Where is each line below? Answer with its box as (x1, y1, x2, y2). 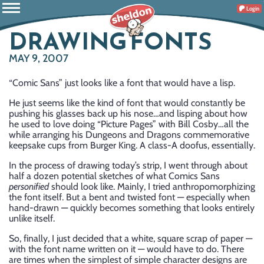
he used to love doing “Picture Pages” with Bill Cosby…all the (9, 118, 249, 130)
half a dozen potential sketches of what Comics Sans (9, 170, 220, 181)
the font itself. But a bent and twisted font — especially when (9, 192, 250, 203)
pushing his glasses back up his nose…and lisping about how (9, 108, 247, 119)
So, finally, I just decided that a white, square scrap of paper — (9, 233, 252, 244)
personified (9, 181, 49, 192)
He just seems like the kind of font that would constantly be (9, 97, 245, 108)
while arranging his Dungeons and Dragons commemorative (9, 129, 249, 140)
